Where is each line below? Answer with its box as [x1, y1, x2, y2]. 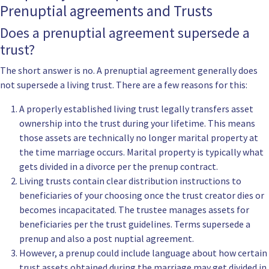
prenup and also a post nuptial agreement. [19, 232, 194, 245]
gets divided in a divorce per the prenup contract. [19, 160, 218, 173]
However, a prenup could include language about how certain [19, 247, 267, 259]
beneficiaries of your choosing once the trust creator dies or [19, 189, 264, 202]
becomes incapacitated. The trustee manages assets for [19, 204, 249, 216]
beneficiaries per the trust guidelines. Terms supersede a [19, 218, 250, 231]
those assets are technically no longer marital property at [19, 131, 258, 144]
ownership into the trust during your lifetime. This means [19, 117, 255, 130]
